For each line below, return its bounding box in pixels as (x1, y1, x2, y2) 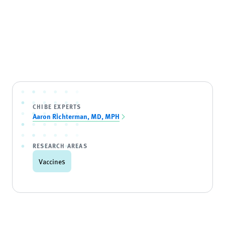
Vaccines (39, 156, 65, 166)
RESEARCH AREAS (33, 141, 87, 150)
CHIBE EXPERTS (33, 102, 81, 111)
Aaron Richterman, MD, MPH (33, 111, 120, 121)
